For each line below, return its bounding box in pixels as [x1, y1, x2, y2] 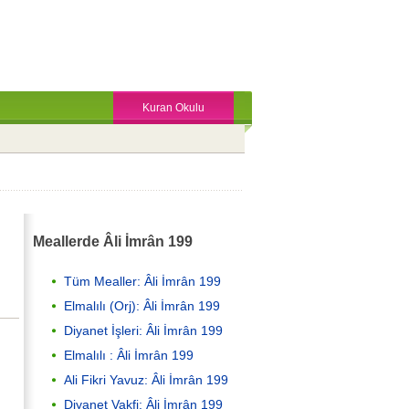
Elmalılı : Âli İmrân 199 [64, 347, 194, 362]
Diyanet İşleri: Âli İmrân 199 [64, 322, 223, 338]
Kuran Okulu [142, 101, 204, 114]
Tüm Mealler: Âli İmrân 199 [64, 273, 221, 288]
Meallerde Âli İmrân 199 [33, 233, 193, 250]
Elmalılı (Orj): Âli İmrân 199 [64, 298, 220, 313]
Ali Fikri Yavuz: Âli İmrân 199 [64, 372, 228, 387]
